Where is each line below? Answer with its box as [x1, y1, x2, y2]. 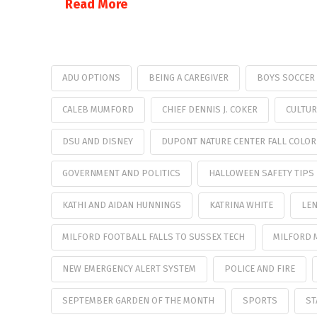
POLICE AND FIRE [224, 263, 295, 274]
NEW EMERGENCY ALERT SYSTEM [62, 263, 196, 274]
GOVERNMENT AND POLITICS [62, 167, 180, 178]
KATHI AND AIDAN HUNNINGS [62, 199, 181, 210]
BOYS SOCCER [256, 71, 315, 83]
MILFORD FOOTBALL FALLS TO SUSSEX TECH [62, 231, 245, 242]
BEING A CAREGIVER [148, 71, 229, 83]
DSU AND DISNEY [62, 135, 133, 146]
